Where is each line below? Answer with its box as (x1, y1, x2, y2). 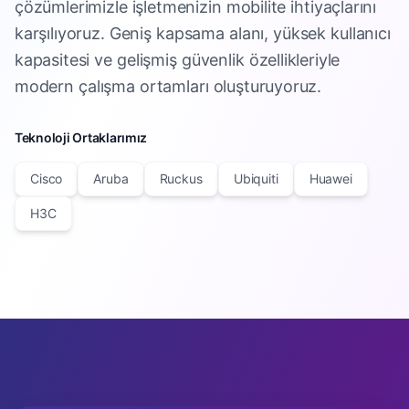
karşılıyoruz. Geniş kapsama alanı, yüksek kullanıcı (15, 24, 391, 43)
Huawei (309, 171, 352, 186)
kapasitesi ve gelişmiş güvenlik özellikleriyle (15, 50, 341, 69)
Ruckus (159, 171, 203, 186)
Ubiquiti (233, 171, 278, 186)
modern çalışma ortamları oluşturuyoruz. (15, 77, 322, 96)
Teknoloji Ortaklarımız (15, 130, 148, 145)
